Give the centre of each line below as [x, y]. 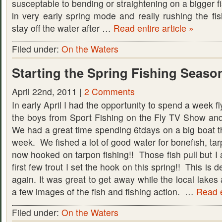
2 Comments [110, 91]
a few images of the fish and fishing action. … [104, 192]
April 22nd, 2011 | [48, 91]
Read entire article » [154, 28]
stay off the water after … [63, 28]
